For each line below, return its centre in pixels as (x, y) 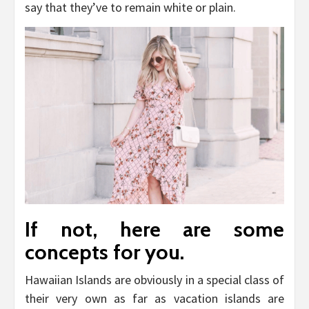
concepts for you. (104, 252)
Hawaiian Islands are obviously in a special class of (154, 280)
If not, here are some (154, 230)
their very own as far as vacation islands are (154, 299)
